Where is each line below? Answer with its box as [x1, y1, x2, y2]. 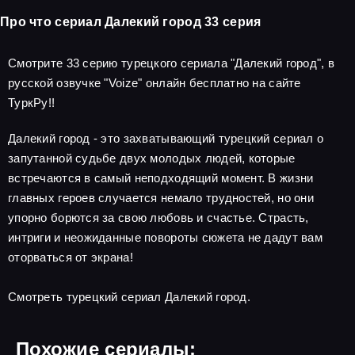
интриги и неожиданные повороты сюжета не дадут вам [8, 231, 323, 244]
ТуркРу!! [8, 96, 55, 109]
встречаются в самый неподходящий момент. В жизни [8, 171, 314, 185]
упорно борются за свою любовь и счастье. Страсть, [8, 211, 309, 224]
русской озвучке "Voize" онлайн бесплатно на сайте [8, 76, 301, 90]
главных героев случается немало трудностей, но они [8, 191, 314, 204]
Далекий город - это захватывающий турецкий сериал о [8, 132, 324, 145]
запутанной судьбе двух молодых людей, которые [8, 151, 296, 165]
